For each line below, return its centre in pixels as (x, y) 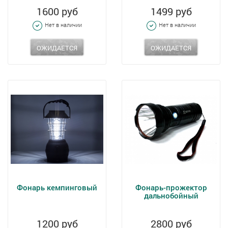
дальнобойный (171, 195)
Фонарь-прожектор (171, 187)
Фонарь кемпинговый (57, 187)
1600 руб (57, 11)
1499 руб (171, 11)
